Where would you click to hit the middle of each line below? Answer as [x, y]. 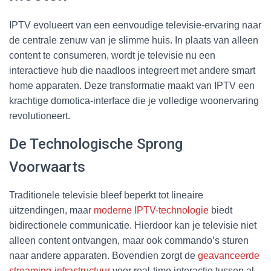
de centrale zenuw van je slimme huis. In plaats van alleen [134, 40]
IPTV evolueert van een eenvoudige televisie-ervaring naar [135, 25]
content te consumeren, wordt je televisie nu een [112, 55]
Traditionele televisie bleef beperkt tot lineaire [106, 195]
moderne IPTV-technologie [151, 210]
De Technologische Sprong [96, 144]
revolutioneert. [40, 116]
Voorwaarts [47, 167]
